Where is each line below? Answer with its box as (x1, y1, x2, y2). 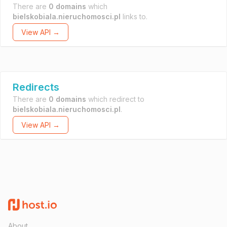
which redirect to (86, 95, 144, 103)
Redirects (13, 81, 59, 93)
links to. (121, 12, 147, 21)
